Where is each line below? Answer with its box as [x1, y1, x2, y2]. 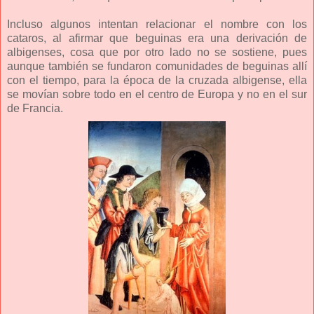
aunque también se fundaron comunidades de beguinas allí [7, 60, 307, 72]
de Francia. [7, 102, 63, 114]
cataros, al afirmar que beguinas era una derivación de [7, 32, 307, 44]
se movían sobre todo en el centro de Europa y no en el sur [7, 88, 307, 100]
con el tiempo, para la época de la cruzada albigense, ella [7, 74, 307, 86]
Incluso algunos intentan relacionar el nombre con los [7, 18, 307, 30]
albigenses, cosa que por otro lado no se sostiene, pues [7, 46, 307, 58]
